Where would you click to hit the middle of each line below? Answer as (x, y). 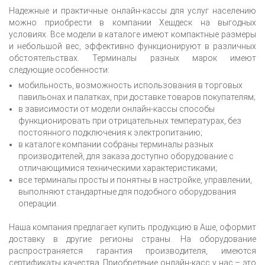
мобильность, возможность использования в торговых (130, 85)
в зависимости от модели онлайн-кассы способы (117, 109)
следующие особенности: (59, 70)
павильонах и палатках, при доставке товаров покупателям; (137, 97)
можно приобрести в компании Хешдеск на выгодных (132, 22)
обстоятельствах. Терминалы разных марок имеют (132, 58)
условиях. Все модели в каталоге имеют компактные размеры (132, 34)
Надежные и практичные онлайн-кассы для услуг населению (132, 10)
